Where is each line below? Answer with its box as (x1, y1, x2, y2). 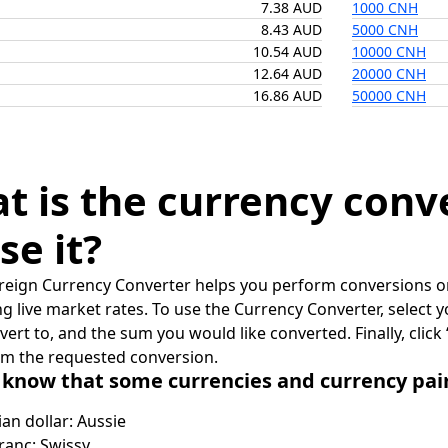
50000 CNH (352, 86, 426, 105)
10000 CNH (352, 42, 426, 61)
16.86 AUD (253, 86, 322, 105)
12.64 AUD (253, 64, 322, 83)
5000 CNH (352, 20, 418, 39)
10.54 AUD (253, 42, 322, 61)
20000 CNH (352, 64, 426, 83)
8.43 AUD (261, 20, 322, 39)
